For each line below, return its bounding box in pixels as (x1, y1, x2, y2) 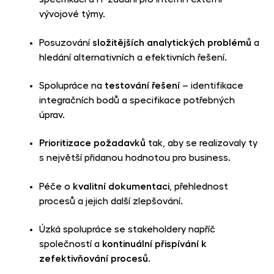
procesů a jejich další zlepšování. (39, 196, 183, 206)
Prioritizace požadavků (39, 138, 146, 149)
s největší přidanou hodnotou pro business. (39, 153, 231, 163)
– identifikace (180, 80, 243, 91)
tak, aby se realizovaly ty (146, 138, 257, 149)
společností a (39, 239, 102, 249)
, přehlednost (169, 181, 228, 191)
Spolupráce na (39, 80, 105, 91)
